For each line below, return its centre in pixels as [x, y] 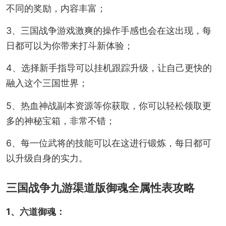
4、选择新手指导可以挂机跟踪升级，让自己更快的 [109, 68]
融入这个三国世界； [47, 83]
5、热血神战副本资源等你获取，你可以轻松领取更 [108, 105]
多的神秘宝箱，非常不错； [60, 121]
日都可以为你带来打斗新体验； [69, 45]
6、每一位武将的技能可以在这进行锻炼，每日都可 [108, 143]
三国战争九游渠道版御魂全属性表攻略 [100, 187]
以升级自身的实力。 [47, 158]
